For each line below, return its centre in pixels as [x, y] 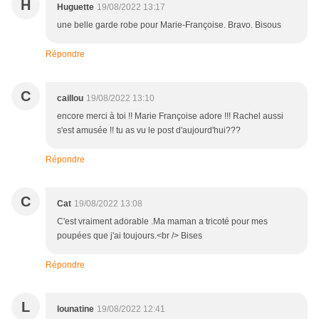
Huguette [75, 7]
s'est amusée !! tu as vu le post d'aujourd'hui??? [149, 131]
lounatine [75, 309]
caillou [70, 99]
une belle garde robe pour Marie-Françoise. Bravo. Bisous [169, 25]
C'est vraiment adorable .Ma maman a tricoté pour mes [162, 222]
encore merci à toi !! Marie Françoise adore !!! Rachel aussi [170, 116]
